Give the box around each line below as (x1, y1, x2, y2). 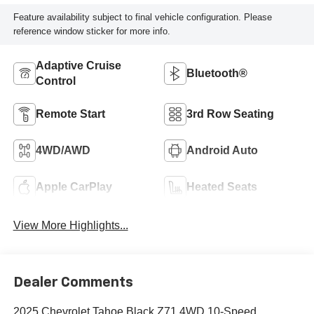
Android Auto (186, 144, 258, 156)
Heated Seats (186, 180, 257, 193)
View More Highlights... (13, 219, 128, 231)
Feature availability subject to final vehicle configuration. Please (13, 12, 272, 23)
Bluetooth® (186, 67, 247, 79)
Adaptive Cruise (35, 59, 121, 71)
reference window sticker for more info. (13, 26, 170, 37)
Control (35, 74, 76, 87)
